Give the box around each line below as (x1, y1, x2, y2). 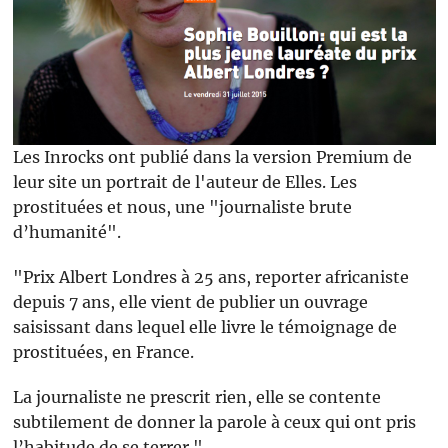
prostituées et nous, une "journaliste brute (12, 197, 352, 218)
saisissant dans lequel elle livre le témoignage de (12, 317, 397, 338)
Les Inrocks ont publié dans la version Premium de (12, 147, 412, 168)
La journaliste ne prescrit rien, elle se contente (12, 387, 381, 408)
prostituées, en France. (12, 342, 194, 363)
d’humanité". (12, 222, 121, 243)
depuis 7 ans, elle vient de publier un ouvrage (12, 292, 368, 313)
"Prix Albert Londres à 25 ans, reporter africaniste (12, 267, 409, 288)
